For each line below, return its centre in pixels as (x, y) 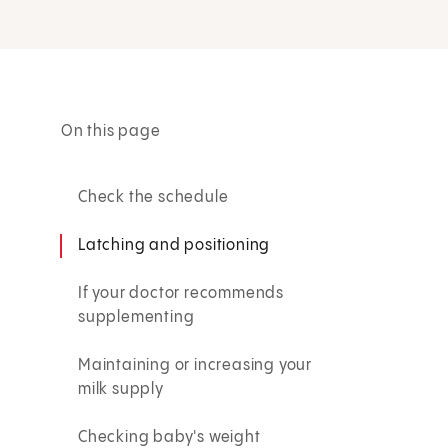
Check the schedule (155, 197)
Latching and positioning (174, 245)
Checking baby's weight (169, 437)
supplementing (136, 317)
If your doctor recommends (181, 293)
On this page (111, 131)
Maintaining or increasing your (195, 365)
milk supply (121, 389)
